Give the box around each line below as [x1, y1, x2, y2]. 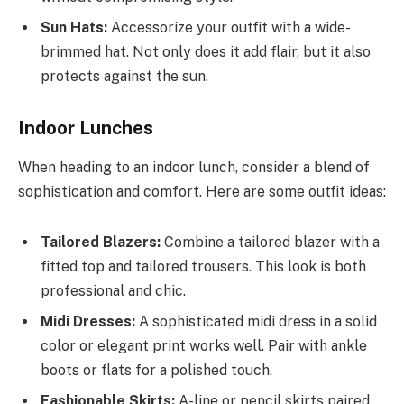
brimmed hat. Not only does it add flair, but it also [41, 42, 371, 60]
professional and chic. [41, 281, 186, 299]
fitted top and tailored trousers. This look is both [41, 257, 366, 275]
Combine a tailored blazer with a [161, 233, 380, 251]
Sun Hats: [41, 18, 107, 36]
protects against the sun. [41, 67, 208, 85]
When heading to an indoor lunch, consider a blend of [18, 159, 370, 176]
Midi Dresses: [41, 312, 135, 330]
